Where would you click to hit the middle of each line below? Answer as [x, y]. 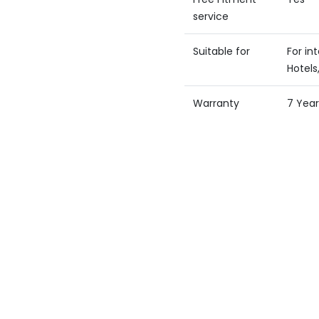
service [211, 16]
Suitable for [221, 51]
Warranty [216, 103]
